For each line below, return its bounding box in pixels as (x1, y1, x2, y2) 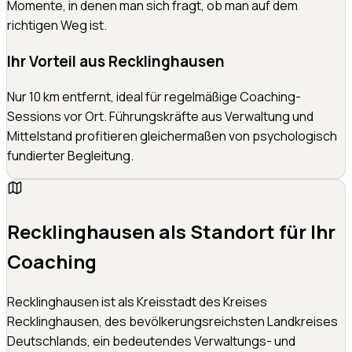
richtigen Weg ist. (7, 16, 107, 34)
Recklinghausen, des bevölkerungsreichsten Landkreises (7, 313, 338, 331)
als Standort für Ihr (155, 218, 335, 245)
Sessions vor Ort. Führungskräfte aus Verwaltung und (7, 108, 313, 126)
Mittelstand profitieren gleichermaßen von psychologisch (7, 127, 337, 145)
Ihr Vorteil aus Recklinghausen (7, 50, 225, 71)
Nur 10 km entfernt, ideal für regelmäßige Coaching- (7, 88, 301, 106)
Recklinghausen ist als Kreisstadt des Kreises (7, 293, 267, 311)
